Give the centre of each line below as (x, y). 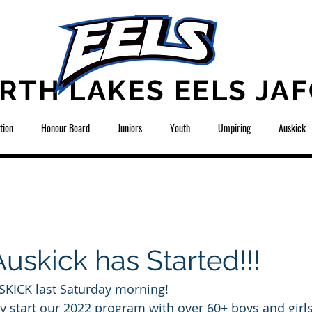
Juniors (130, 128)
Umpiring (234, 128)
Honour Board (65, 128)
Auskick (292, 128)
